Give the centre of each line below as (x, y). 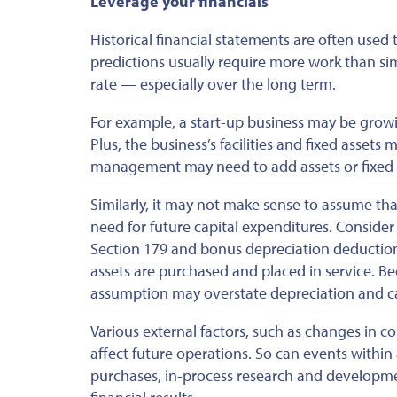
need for (118, 226)
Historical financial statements (192, 39)
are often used (341, 39)
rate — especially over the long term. (213, 83)
